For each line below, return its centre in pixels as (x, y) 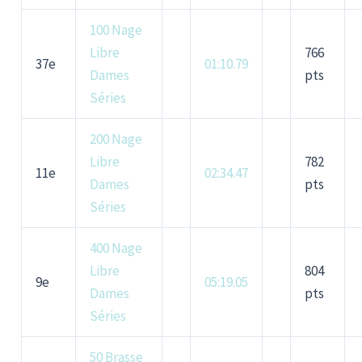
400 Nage (116, 248)
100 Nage (116, 30)
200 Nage (116, 139)
